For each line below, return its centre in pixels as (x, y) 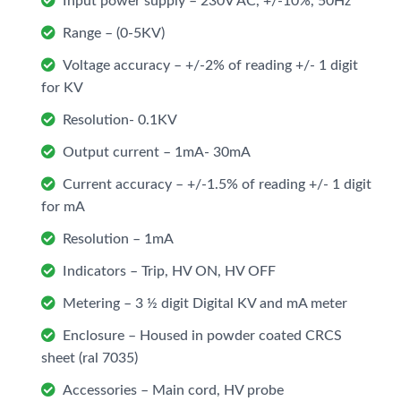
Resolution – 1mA (118, 239)
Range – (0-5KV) (113, 33)
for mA (63, 206)
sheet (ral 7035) (89, 358)
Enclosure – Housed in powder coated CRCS (202, 335)
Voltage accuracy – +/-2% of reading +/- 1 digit (210, 65)
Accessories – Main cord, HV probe (173, 390)
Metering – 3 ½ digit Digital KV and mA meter (205, 303)
